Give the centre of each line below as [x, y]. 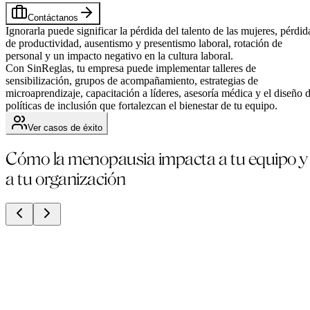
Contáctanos [53, 17]
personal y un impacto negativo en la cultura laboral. [119, 55]
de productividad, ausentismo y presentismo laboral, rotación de [144, 43]
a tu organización [66, 179]
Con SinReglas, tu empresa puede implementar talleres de [131, 68]
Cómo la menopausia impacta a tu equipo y [156, 158]
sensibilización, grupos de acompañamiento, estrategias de [132, 80]
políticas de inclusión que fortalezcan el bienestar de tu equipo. [142, 105]
